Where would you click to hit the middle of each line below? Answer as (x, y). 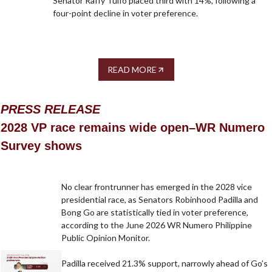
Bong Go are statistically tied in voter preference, (155, 212)
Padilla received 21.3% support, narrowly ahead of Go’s (165, 263)
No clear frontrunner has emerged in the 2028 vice (157, 187)
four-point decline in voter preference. (125, 13)
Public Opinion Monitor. (106, 238)
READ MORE (132, 70)
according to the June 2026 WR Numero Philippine (157, 225)
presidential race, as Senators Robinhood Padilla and (160, 200)
